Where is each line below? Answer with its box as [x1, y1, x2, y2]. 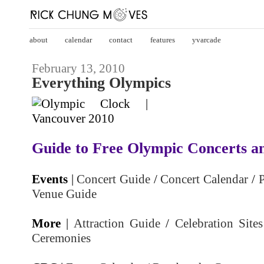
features [150, 35, 175, 44]
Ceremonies [32, 231, 91, 245]
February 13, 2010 [32, 62, 125, 75]
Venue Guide [32, 187, 97, 200]
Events [32, 172, 68, 186]
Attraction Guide [73, 216, 161, 230]
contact [109, 35, 133, 44]
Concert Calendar [160, 172, 249, 186]
